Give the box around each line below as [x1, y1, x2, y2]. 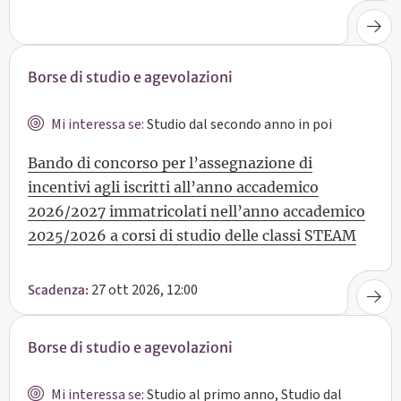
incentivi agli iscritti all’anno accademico [28, 177, 319, 196]
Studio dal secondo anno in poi [143, 114, 332, 134]
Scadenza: [28, 282, 89, 299]
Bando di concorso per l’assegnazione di [28, 153, 312, 172]
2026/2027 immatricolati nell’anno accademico [28, 201, 365, 220]
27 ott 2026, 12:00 [89, 280, 198, 301]
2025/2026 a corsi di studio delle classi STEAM [28, 226, 356, 244]
